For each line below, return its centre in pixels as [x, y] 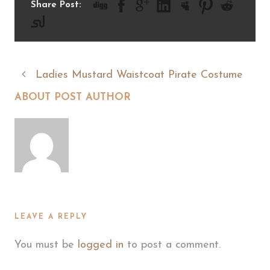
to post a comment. [172, 245]
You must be [46, 245]
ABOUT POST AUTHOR [73, 97]
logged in [101, 245]
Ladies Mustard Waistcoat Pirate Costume [139, 75]
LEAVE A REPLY [51, 217]
